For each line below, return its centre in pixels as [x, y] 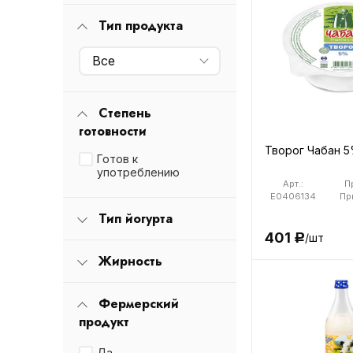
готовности [112, 131]
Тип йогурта [135, 218]
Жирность [130, 261]
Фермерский [138, 303]
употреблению [138, 172]
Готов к [117, 158]
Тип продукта [140, 25]
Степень [124, 113]
